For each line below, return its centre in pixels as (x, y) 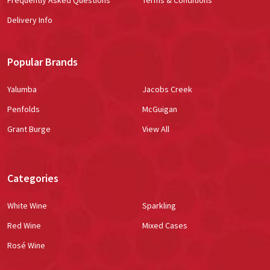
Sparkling (159, 205)
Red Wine (24, 225)
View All (156, 129)
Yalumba (22, 89)
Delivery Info (30, 20)
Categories (33, 178)
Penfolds (24, 109)
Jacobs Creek (167, 89)
